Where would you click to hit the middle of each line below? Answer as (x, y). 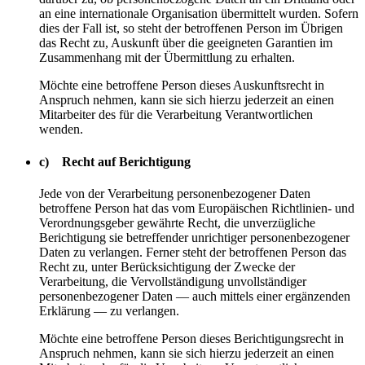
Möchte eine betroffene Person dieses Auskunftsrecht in (182, 86)
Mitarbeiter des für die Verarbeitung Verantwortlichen (176, 115)
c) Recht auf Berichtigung (115, 161)
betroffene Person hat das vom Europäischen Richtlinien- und (197, 208)
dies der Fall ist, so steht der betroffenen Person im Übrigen (191, 29)
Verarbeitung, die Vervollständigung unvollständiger (173, 281)
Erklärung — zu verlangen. (109, 310)
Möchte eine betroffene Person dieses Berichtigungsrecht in (191, 338)
